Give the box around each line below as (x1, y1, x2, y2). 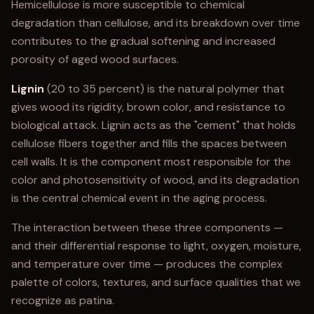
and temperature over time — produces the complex (11, 257, 282, 271)
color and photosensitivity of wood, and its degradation (11, 172, 299, 187)
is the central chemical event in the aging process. (11, 191, 267, 205)
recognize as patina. (11, 293, 114, 308)
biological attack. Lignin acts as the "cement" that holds (11, 118, 296, 132)
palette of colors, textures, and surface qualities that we (11, 275, 301, 289)
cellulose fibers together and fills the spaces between (11, 136, 287, 151)
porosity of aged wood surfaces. (11, 52, 179, 67)
